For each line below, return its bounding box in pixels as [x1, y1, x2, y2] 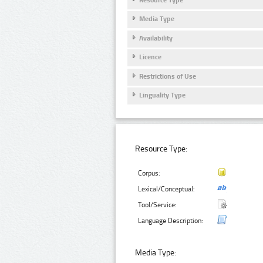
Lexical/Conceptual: [138, 184, 195, 193]
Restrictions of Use [139, 72, 196, 80]
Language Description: [138, 216, 204, 225]
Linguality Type [139, 91, 186, 100]
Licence [139, 53, 161, 62]
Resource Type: [135, 143, 188, 154]
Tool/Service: [138, 200, 177, 209]
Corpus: [138, 168, 161, 177]
